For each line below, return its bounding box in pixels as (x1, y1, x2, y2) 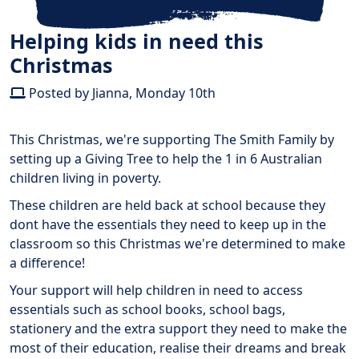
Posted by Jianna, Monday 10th (26, 84, 216, 103)
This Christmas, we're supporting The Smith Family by (10, 131, 334, 149)
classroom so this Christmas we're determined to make (10, 235, 345, 253)
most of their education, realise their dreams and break (10, 339, 346, 357)
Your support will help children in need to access (10, 281, 303, 300)
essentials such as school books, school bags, (10, 301, 285, 319)
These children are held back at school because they (10, 196, 325, 215)
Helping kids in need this (10, 27, 264, 55)
